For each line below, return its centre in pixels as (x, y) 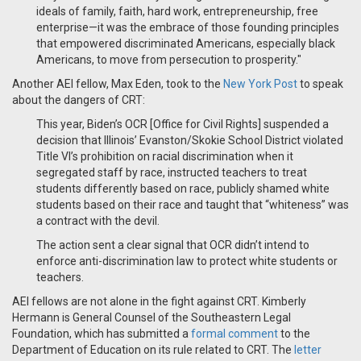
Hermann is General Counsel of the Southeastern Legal (151, 318)
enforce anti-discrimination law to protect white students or (187, 261)
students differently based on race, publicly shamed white (183, 189)
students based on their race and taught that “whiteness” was (193, 205)
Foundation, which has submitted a (102, 334)
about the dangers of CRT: (79, 100)
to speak (320, 84)
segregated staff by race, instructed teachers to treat (172, 173)
